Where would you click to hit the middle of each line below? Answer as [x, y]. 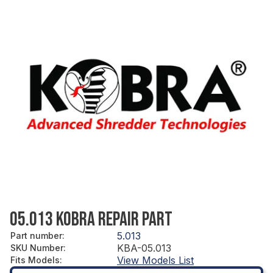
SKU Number [37, 247]
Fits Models [35, 260]
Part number [36, 235]
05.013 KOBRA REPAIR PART [91, 219]
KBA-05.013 [144, 248]
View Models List [155, 260]
